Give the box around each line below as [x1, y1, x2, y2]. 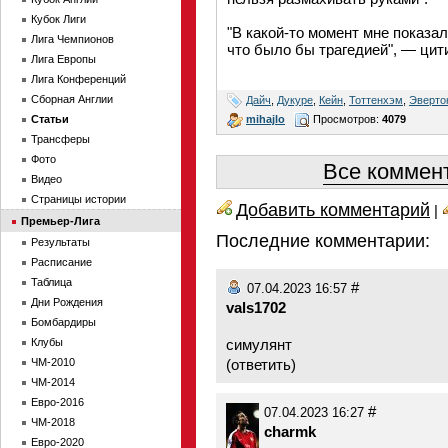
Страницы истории [31, 193, 126, 205]
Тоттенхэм [349, 93, 403, 106]
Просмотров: [310, 112, 382, 125]
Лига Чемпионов [31, 33, 114, 45]
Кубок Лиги [31, 13, 86, 25]
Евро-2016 [31, 396, 84, 408]
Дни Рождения [31, 296, 103, 308]
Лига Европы [31, 53, 96, 65]
